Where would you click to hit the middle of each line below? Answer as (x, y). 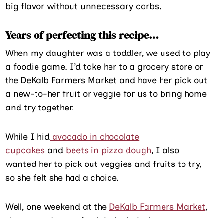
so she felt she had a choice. (62, 177)
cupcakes (25, 150)
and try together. (40, 107)
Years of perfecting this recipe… (82, 35)
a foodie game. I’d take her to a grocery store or (104, 66)
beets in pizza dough (109, 150)
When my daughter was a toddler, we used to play (108, 53)
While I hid (28, 136)
